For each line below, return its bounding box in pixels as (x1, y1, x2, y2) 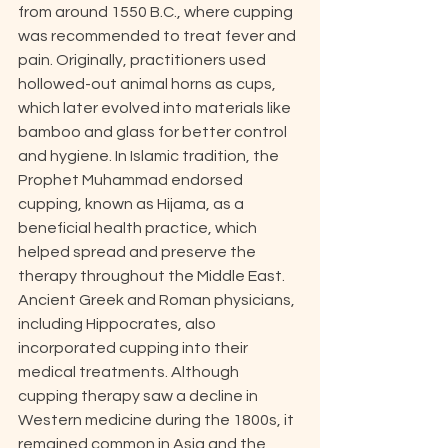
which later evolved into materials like (18, 100, 294, 116)
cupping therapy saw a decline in (18, 388, 261, 404)
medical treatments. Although (18, 364, 242, 380)
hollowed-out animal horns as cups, (18, 76, 279, 92)
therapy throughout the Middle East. (18, 268, 288, 284)
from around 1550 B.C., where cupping (18, 4, 296, 20)
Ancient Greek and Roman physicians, (18, 292, 298, 308)
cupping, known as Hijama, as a (18, 196, 247, 212)
